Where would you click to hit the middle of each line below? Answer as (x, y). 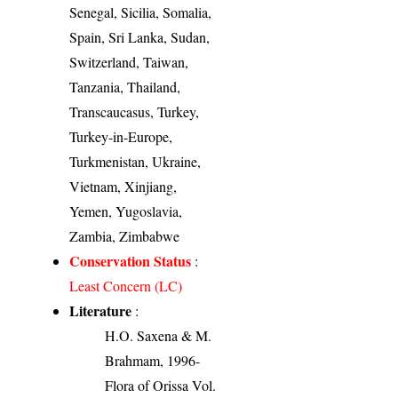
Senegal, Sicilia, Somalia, (141, 12)
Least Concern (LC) (126, 285)
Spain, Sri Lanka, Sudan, (140, 36)
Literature (101, 310)
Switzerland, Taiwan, (129, 61)
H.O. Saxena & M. (159, 335)
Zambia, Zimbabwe (125, 235)
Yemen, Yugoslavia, (126, 211)
